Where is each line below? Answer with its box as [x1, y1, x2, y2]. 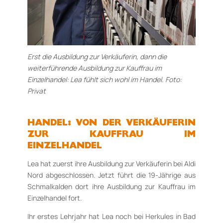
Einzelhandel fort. [27, 193, 82, 203]
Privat [27, 86, 46, 96]
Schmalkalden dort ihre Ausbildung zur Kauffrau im [27, 181, 196, 191]
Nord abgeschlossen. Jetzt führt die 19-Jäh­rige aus [27, 170, 196, 180]
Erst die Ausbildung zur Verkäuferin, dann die [27, 51, 167, 61]
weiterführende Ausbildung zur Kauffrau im [27, 63, 162, 73]
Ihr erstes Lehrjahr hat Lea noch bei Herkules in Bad [27, 211, 196, 221]
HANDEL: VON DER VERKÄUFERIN [27, 119, 196, 128]
